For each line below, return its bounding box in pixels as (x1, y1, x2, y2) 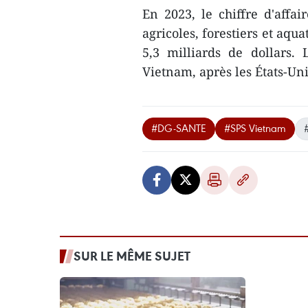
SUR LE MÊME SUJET (74, 247, 190, 264)
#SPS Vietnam (224, 121, 286, 135)
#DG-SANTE (151, 121, 206, 135)
